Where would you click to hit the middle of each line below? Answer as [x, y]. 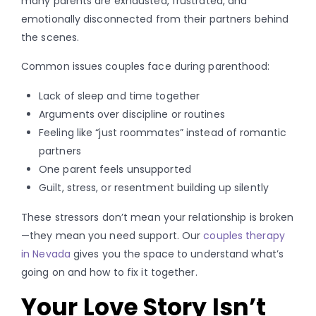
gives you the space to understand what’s [177, 254]
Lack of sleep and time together [120, 96]
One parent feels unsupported [115, 169]
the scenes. [50, 37]
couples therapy [244, 235]
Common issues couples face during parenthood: [146, 66]
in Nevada [46, 254]
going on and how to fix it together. [109, 272]
